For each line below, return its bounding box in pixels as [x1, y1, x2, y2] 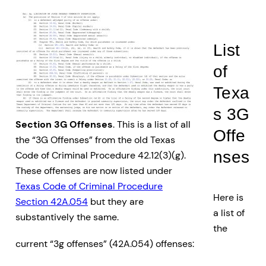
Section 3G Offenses [15, 118, 113, 131]
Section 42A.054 [15, 195, 88, 208]
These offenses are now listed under [15, 164, 172, 177]
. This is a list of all [113, 118, 191, 131]
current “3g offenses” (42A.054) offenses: [15, 237, 194, 250]
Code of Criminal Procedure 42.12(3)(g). [15, 148, 186, 161]
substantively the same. [15, 210, 119, 223]
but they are [88, 195, 144, 208]
